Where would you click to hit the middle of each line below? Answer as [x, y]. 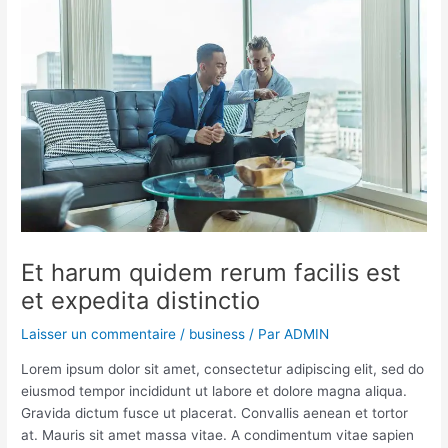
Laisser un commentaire [99, 334]
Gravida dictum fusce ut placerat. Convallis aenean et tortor [215, 413]
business [217, 334]
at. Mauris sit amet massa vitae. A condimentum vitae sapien [218, 435]
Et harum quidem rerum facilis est [211, 273]
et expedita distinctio [141, 301]
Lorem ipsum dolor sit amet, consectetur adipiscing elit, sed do [223, 369]
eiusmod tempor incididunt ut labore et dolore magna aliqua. [214, 391]
